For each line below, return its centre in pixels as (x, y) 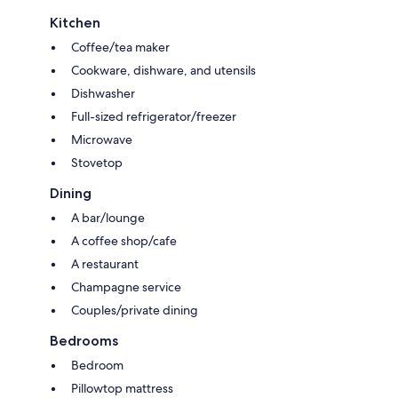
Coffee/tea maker (120, 47)
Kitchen (75, 22)
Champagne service (126, 287)
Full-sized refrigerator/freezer (154, 116)
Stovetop (97, 162)
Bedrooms (84, 340)
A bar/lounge (108, 217)
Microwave (102, 139)
